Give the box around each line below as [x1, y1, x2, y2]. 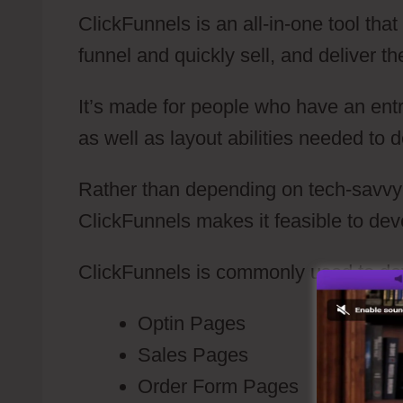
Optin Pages [138, 312, 246, 336]
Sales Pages [138, 344, 248, 367]
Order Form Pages [138, 375, 299, 399]
